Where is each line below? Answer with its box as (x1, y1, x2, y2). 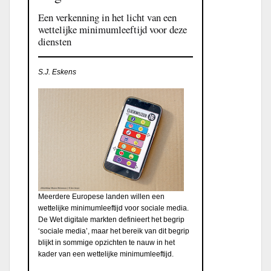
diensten (38, 34, 71, 48)
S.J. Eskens (38, 67, 76, 76)
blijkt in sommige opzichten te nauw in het (38, 238, 175, 247)
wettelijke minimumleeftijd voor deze (38, 22, 187, 36)
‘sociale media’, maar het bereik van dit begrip (38, 226, 189, 235)
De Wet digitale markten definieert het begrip (38, 215, 184, 224)
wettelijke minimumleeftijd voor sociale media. (38, 203, 189, 212)
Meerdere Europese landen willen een (38, 192, 165, 201)
